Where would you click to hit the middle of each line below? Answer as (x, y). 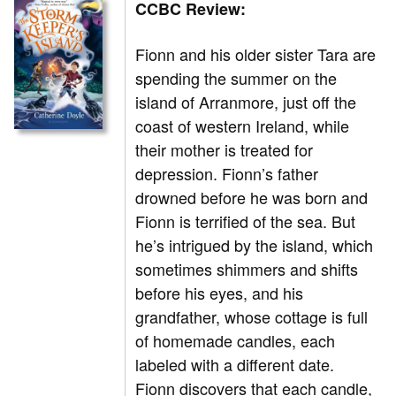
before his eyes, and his (220, 293)
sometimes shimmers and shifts (247, 269)
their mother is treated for (225, 150)
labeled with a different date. (235, 365)
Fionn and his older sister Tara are (256, 54)
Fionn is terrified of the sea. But (246, 221)
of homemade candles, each (236, 341)
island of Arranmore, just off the (246, 102)
